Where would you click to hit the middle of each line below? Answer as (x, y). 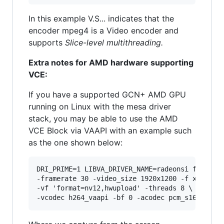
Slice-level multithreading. (114, 42)
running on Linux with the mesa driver (100, 106)
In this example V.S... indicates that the (101, 18)
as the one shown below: (75, 142)
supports (47, 42)
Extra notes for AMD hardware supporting (111, 62)
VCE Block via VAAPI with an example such (110, 130)
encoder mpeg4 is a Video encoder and (103, 30)
